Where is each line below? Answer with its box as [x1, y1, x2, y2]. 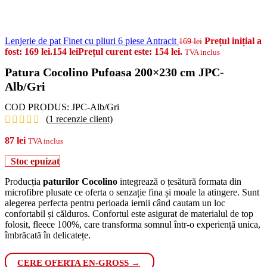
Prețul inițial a [204, 36, 262, 46]
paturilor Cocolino [41, 176, 120, 187]
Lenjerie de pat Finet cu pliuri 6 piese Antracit [5, 36, 179, 46]
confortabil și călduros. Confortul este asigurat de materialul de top [5, 208, 253, 219]
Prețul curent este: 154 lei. [78, 46, 182, 57]
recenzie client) [54, 113, 113, 124]
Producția [5, 176, 41, 187]
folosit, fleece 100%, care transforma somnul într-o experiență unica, [5, 219, 260, 229]
